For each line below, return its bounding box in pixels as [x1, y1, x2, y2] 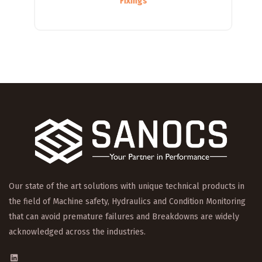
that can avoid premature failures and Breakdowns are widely [9, 211, 239, 222]
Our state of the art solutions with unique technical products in [9, 181, 244, 191]
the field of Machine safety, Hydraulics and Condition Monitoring [9, 196, 246, 206]
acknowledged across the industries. [9, 226, 146, 237]
